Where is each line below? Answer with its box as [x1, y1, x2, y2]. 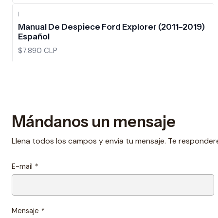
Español [18, 32, 50, 42]
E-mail [12, 162, 35, 171]
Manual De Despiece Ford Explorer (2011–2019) [18, 22, 205, 32]
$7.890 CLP [18, 45, 57, 55]
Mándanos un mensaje [12, 111, 176, 131]
